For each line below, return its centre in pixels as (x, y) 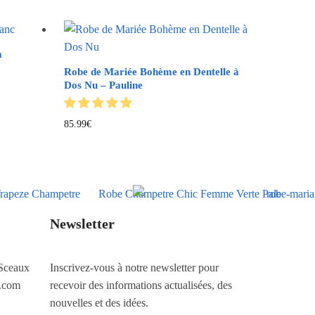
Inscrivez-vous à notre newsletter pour (134, 267)
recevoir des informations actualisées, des (141, 285)
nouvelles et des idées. (99, 302)
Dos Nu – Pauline (103, 85)
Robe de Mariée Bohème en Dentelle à (151, 72)
